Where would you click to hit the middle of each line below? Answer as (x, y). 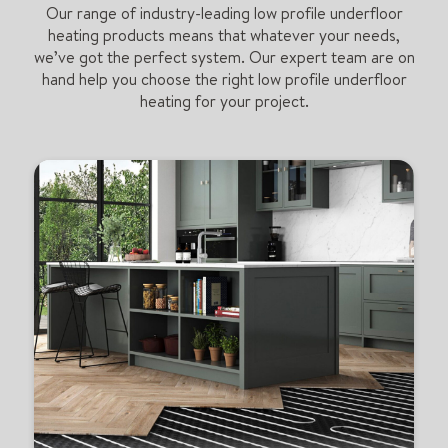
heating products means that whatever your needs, (224, 34)
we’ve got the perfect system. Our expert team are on (224, 56)
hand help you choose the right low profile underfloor (224, 78)
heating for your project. (224, 100)
